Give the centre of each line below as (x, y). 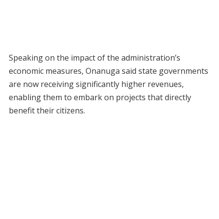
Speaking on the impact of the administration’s (94, 58)
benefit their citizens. (47, 111)
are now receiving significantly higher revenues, (96, 84)
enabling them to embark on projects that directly (100, 98)
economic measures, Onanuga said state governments (108, 71)
